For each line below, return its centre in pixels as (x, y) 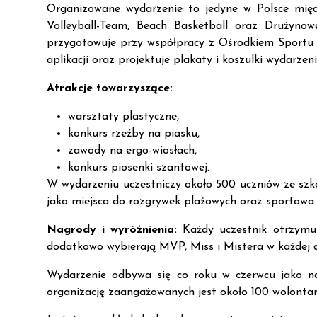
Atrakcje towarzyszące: (110, 88)
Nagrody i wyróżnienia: (115, 230)
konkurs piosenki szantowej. (139, 168)
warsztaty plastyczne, (123, 117)
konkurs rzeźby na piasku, (134, 134)
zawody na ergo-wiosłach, (132, 151)
